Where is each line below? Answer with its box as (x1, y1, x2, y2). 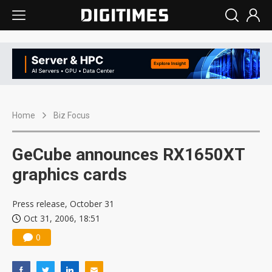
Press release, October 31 (12, 198, 114, 210)
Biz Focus (53, 110, 90, 121)
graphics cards (12, 165, 127, 185)
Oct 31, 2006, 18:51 (24, 212, 100, 225)
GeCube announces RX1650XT (12, 144, 245, 165)
